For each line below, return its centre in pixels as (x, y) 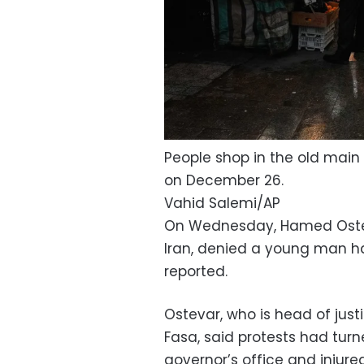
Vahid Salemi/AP (222, 203)
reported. (196, 271)
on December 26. (224, 180)
